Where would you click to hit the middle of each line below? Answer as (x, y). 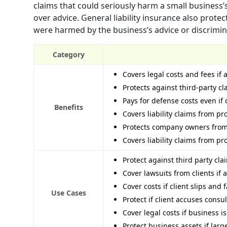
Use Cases (68, 193)
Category (68, 55)
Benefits (68, 107)
